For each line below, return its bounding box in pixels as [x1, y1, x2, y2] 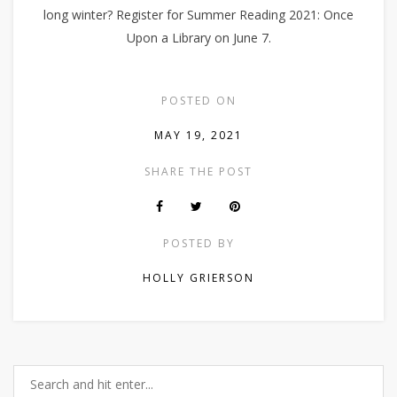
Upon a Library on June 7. [126, 28, 271, 46]
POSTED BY [162, 235, 235, 251]
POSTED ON [160, 92, 237, 108]
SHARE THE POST [144, 163, 253, 179]
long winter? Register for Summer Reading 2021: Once [43, 5, 354, 23]
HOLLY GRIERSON [143, 269, 254, 285]
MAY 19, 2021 [154, 127, 243, 143]
